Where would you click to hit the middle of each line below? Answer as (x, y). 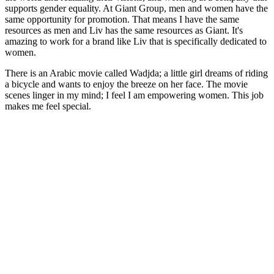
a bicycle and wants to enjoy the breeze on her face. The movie (126, 84)
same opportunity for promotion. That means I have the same (122, 20)
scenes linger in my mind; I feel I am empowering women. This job (134, 95)
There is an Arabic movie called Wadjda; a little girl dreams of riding (136, 73)
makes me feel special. (48, 106)
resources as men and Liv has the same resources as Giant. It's (124, 31)
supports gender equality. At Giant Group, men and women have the (136, 9)
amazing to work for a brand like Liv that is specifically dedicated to (136, 42)
